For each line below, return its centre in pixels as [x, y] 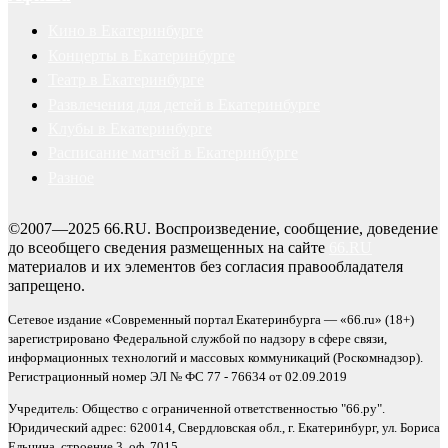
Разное [71, 177]
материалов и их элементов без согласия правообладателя [205, 266]
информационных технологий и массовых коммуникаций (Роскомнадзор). [215, 357]
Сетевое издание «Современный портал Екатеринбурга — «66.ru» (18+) [211, 319]
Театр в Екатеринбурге [126, 80]
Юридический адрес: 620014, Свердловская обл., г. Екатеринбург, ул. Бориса [224, 427]
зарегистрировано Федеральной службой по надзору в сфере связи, [197, 338]
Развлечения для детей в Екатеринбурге [184, 104]
